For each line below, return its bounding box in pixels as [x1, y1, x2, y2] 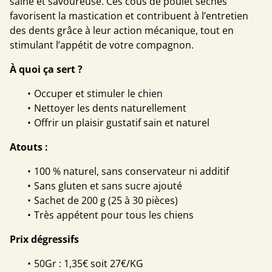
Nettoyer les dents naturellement [34, 101, 186, 115]
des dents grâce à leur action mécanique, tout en [10, 23, 234, 37]
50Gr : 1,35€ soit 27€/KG [34, 256, 143, 270]
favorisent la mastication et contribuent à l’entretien [10, 8, 248, 22]
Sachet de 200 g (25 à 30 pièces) [34, 193, 178, 207]
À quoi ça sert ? [10, 62, 83, 76]
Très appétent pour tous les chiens [34, 208, 194, 222]
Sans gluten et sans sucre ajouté [34, 178, 182, 192]
